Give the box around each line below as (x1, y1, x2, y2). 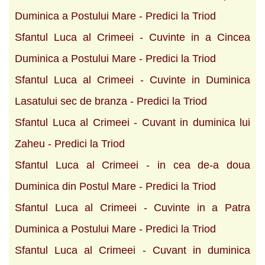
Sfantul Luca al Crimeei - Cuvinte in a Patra (15, 201, 250, 214)
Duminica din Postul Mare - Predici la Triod (15, 180, 216, 192)
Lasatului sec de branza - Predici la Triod (15, 95, 207, 107)
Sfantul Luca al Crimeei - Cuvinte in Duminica (15, 73, 250, 86)
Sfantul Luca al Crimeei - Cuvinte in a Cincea (15, 31, 250, 43)
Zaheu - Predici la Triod (15, 137, 125, 150)
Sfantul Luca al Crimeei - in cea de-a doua (15, 159, 250, 171)
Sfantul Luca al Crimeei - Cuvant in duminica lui (15, 116, 250, 128)
